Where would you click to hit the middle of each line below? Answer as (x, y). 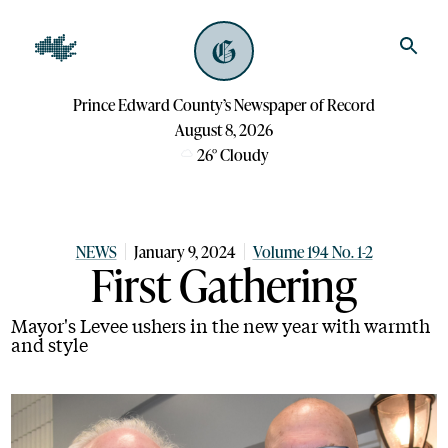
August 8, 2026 (224, 129)
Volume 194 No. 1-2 (312, 251)
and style (50, 344)
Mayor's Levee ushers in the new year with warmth (221, 325)
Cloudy (244, 154)
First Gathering (224, 284)
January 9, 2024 (184, 251)
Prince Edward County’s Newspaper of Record (224, 104)
